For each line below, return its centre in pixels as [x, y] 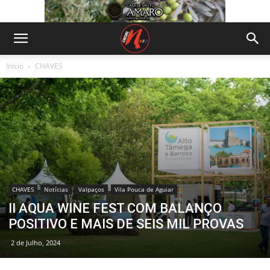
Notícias [56, 189]
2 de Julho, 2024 [36, 242]
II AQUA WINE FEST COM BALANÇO [115, 208]
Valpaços [91, 189]
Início [15, 66]
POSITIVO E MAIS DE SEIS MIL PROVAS [126, 224]
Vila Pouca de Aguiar [144, 189]
